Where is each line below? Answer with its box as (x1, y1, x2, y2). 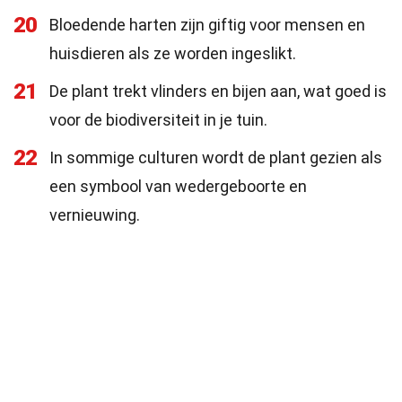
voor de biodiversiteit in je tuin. (49, 110, 267, 129)
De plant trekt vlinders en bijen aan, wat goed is (49, 82, 387, 100)
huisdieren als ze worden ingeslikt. (49, 44, 296, 63)
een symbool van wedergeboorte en (49, 177, 307, 196)
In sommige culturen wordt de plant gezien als (49, 148, 382, 167)
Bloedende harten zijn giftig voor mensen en (49, 15, 365, 34)
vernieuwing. (49, 205, 140, 224)
